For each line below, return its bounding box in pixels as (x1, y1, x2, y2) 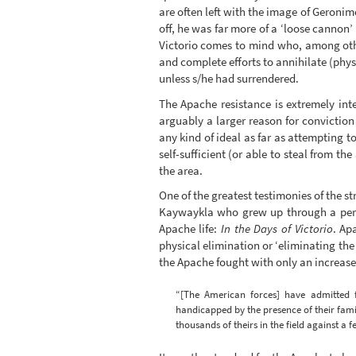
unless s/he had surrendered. (158, 71, 299, 87)
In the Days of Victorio (220, 221, 333, 237)
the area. (158, 162, 203, 178)
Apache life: (158, 221, 221, 237)
